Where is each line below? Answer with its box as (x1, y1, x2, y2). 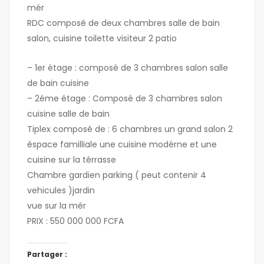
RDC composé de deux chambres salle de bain (27, 17, 220, 29)
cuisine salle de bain (27, 108, 110, 120)
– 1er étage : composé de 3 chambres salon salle (27, 62, 228, 74)
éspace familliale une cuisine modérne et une (27, 138, 217, 151)
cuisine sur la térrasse (27, 154, 116, 166)
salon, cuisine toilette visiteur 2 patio (27, 32, 177, 45)
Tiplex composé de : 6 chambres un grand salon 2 (27, 123, 233, 136)
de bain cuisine (27, 77, 89, 90)
